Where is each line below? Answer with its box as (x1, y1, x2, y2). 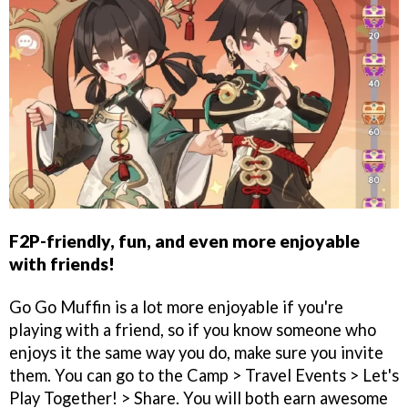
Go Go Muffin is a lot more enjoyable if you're (9, 296, 343, 317)
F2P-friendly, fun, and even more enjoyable (9, 229, 360, 251)
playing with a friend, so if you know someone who (9, 319, 376, 340)
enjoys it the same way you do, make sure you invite (9, 342, 383, 362)
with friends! (9, 252, 115, 274)
